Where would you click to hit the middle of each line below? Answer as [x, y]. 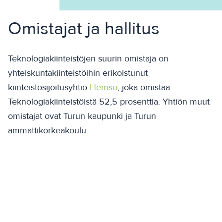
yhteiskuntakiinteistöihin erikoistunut [78, 73]
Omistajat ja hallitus [84, 29]
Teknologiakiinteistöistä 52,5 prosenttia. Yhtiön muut [109, 102]
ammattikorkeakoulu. [48, 131]
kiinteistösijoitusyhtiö [49, 87]
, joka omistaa [144, 87]
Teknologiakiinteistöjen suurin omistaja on [88, 59]
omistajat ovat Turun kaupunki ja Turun [82, 116]
